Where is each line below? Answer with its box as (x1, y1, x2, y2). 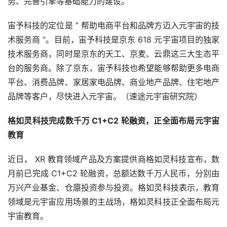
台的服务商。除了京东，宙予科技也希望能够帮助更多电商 (8, 63, 219, 73)
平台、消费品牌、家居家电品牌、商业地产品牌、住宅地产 (8, 77, 219, 88)
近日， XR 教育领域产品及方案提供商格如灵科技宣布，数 (8, 154, 219, 165)
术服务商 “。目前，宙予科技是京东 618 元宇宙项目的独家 (8, 34, 219, 45)
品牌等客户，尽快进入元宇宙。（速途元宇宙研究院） (8, 91, 202, 102)
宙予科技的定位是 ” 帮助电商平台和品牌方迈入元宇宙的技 (8, 20, 219, 31)
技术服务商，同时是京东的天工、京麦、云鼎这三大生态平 (8, 49, 219, 59)
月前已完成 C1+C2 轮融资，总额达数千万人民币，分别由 (8, 168, 219, 179)
